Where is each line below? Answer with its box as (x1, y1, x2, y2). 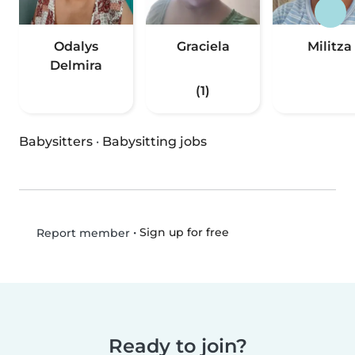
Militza (307, 39, 352, 55)
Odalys (54, 39, 98, 55)
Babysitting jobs (102, 134, 207, 150)
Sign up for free (139, 225, 229, 240)
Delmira (50, 58, 102, 74)
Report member (32, 226, 130, 241)
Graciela (176, 39, 230, 55)
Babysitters (19, 134, 93, 150)
